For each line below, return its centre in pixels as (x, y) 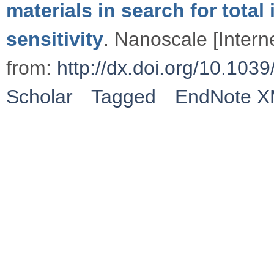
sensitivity (55, 39)
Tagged (124, 96)
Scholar (39, 96)
